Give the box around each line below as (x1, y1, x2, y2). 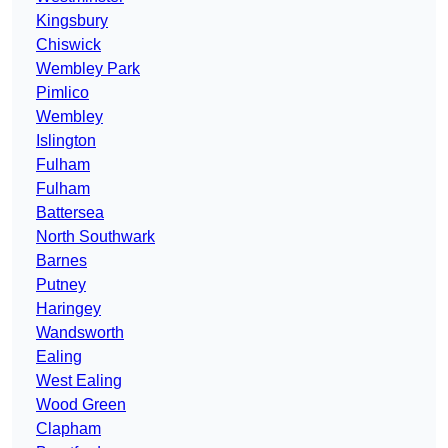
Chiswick (36, 36, 101, 54)
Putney (36, 276, 86, 294)
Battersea (36, 204, 104, 222)
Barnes (36, 252, 87, 270)
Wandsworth (36, 324, 124, 342)
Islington (36, 132, 96, 150)
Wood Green (36, 396, 126, 414)
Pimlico (36, 84, 89, 102)
